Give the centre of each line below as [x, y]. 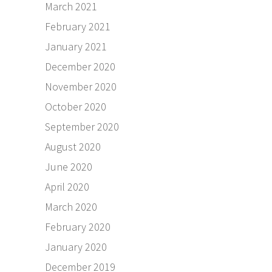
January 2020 [76, 247]
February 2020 [78, 227]
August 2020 [73, 147]
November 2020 [81, 87]
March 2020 [71, 207]
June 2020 [69, 167]
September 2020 [82, 127]
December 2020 [80, 67]
